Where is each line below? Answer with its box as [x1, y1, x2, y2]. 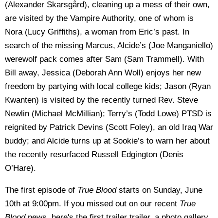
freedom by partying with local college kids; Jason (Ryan [5, 82, 211, 91]
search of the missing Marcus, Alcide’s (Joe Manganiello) [5, 41, 213, 50]
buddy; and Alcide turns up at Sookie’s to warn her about [5, 136, 210, 145]
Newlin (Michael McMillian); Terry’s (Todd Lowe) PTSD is [5, 109, 212, 118]
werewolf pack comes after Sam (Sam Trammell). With [5, 54, 204, 64]
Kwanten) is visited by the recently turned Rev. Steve [5, 95, 198, 105]
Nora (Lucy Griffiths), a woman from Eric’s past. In [5, 27, 189, 36]
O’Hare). [5, 163, 36, 173]
